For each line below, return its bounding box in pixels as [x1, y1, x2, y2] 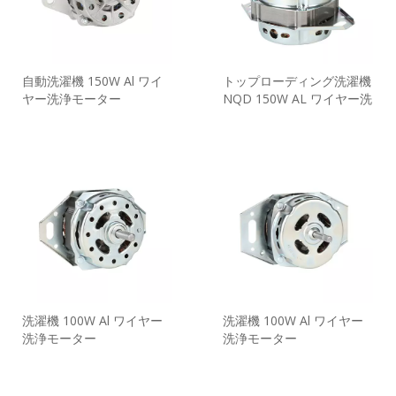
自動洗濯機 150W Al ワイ [22, 72, 163, 90]
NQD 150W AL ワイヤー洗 [223, 90, 372, 108]
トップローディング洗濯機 [223, 72, 371, 90]
